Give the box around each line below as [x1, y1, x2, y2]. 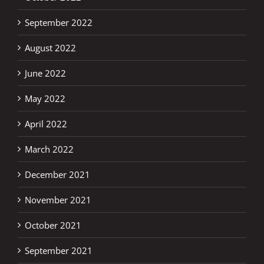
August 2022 [25, 41, 76, 54]
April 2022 [25, 117, 67, 130]
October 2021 [25, 219, 81, 231]
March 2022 [25, 143, 74, 155]
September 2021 [25, 244, 93, 256]
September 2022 [25, 16, 93, 28]
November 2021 [25, 193, 91, 206]
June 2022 [25, 67, 66, 79]
